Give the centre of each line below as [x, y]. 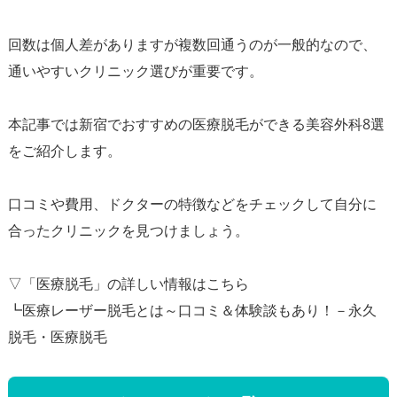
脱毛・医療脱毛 [57, 336]
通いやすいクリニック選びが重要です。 [135, 70]
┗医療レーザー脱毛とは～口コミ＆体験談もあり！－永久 [192, 310]
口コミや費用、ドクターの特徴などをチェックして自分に [192, 203]
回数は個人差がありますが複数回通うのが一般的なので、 [192, 44]
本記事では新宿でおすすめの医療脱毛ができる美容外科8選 [196, 124]
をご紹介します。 [64, 150]
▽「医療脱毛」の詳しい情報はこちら [128, 283]
